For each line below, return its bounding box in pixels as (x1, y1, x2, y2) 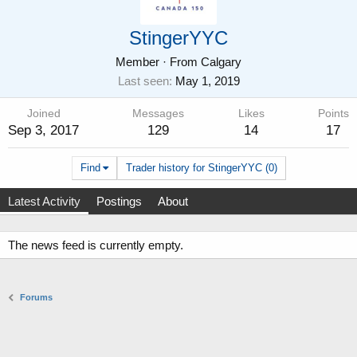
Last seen (117, 74, 169, 88)
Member (116, 55, 159, 69)
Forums (20, 292, 53, 303)
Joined (26, 108, 61, 120)
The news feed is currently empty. (8, 238, 183, 253)
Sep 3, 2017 (8, 123, 79, 139)
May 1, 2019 (175, 74, 240, 88)
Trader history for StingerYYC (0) (125, 162, 277, 175)
